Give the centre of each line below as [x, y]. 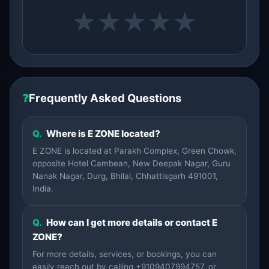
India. [43, 189]
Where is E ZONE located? [102, 134]
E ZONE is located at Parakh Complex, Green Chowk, [134, 151]
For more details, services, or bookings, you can [125, 254]
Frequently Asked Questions [105, 98]
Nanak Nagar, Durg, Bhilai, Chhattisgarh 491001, [125, 176]
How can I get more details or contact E [131, 222]
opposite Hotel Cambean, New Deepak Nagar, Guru [131, 163]
